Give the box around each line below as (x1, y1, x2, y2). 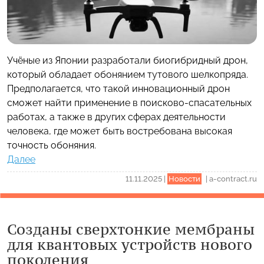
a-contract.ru (209, 174, 257, 183)
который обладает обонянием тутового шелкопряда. (7, 68, 248, 80)
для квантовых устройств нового (7, 235, 252, 254)
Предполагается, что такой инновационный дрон (7, 82, 230, 94)
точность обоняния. (7, 139, 96, 151)
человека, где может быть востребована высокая (7, 125, 232, 137)
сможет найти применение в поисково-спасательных (7, 97, 252, 108)
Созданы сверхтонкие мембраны (7, 219, 255, 239)
